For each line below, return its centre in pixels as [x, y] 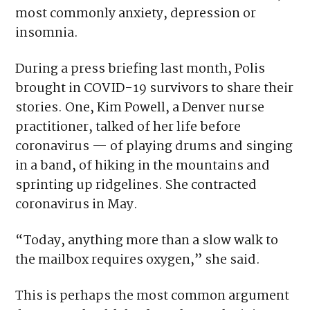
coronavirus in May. [77, 205]
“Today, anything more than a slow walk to [147, 241]
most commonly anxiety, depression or [136, 14]
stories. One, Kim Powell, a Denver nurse [140, 108]
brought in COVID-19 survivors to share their [155, 89]
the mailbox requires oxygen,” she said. [138, 261]
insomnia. [47, 34]
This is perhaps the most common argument [153, 297]
